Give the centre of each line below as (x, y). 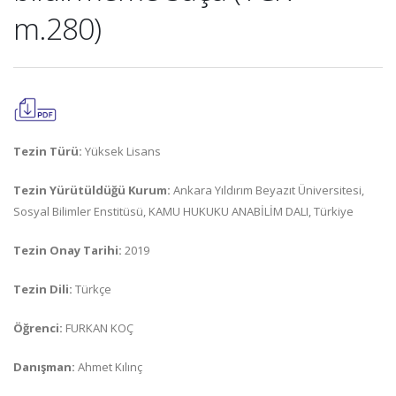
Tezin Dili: (43, 289)
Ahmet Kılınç (110, 367)
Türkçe (92, 289)
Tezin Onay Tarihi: (68, 250)
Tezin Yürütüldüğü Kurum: (92, 190)
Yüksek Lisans (122, 151)
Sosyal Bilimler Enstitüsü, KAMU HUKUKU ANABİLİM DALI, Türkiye (183, 211)
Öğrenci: (38, 328)
